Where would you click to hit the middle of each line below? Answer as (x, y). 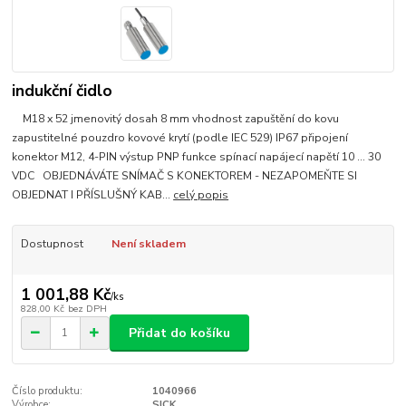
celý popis (201, 194)
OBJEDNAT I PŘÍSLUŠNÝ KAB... (93, 194)
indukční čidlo (63, 91)
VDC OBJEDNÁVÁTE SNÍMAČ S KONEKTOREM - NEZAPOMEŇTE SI (185, 175)
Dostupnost (52, 243)
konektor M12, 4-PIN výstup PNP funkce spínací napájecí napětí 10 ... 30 (197, 156)
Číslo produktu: (48, 391)
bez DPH (87, 309)
